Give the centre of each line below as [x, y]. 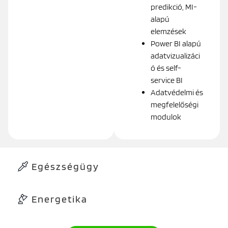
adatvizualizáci [175, 55]
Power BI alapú [176, 43]
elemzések [169, 31]
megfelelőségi [175, 104]
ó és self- [166, 68]
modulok [167, 117]
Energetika [60, 199]
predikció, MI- [174, 7]
